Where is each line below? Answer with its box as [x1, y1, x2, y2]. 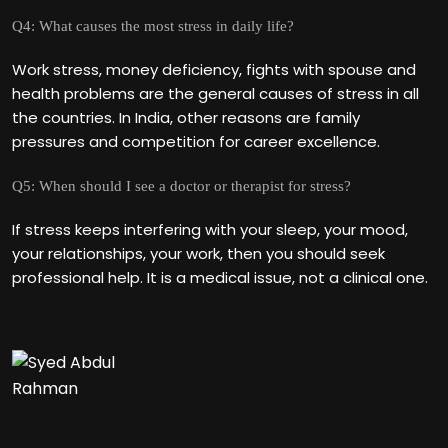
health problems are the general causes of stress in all [12, 83, 419, 104]
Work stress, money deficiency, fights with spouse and [12, 59, 416, 80]
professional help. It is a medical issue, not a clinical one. [12, 267, 428, 288]
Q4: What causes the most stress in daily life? [12, 18, 294, 34]
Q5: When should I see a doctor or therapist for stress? [12, 178, 351, 194]
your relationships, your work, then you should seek [12, 243, 385, 264]
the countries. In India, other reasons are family [12, 107, 360, 128]
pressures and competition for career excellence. [12, 131, 380, 152]
